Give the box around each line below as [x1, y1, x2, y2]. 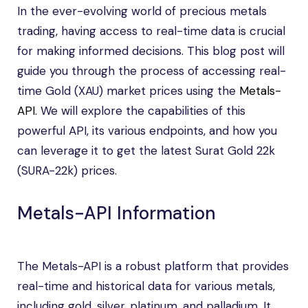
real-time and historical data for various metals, [17, 278, 275, 294]
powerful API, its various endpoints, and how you [17, 123, 277, 138]
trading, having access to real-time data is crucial [17, 23, 285, 38]
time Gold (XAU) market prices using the [17, 83, 239, 98]
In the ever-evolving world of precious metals [17, 3, 267, 19]
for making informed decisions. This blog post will [17, 43, 285, 58]
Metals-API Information [17, 201, 216, 225]
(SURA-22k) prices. [17, 163, 117, 178]
